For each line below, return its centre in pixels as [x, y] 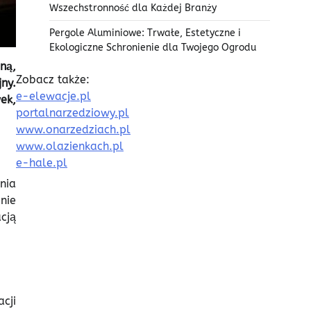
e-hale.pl [42, 163]
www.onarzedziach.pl [73, 130]
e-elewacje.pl [53, 96]
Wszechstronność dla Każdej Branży [133, 8]
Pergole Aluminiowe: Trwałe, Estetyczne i [145, 33]
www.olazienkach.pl [70, 146]
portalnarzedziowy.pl [73, 113]
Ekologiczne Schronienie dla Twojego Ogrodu [153, 48]
